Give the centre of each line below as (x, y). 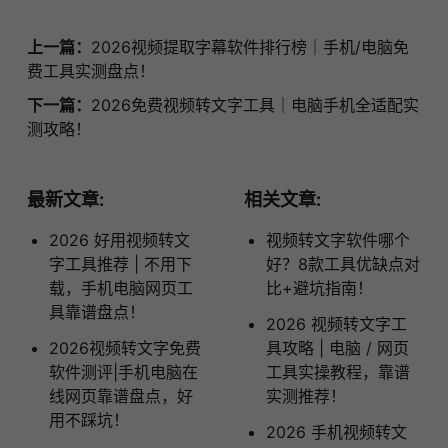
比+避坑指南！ (319, 287)
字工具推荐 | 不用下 (120, 263)
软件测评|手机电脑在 (123, 371)
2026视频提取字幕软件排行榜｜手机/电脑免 (249, 46)
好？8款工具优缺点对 (342, 263)
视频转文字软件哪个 (337, 239)
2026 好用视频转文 (119, 239)
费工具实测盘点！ (90, 70)
